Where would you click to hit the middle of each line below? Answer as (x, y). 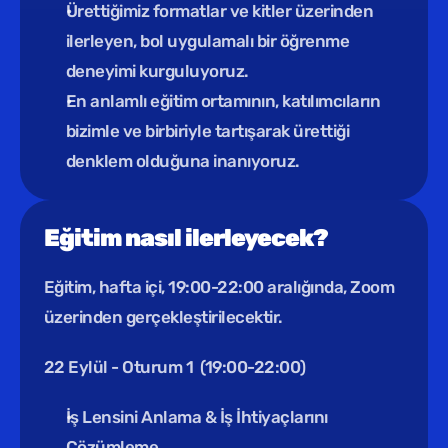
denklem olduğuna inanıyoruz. (183, 161)
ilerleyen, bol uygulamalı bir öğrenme (208, 41)
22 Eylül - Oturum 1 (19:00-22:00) (175, 367)
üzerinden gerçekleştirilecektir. (163, 317)
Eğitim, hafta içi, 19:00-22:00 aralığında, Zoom (219, 287)
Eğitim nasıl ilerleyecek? (186, 238)
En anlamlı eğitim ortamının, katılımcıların (223, 101)
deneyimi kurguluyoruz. (157, 71)
